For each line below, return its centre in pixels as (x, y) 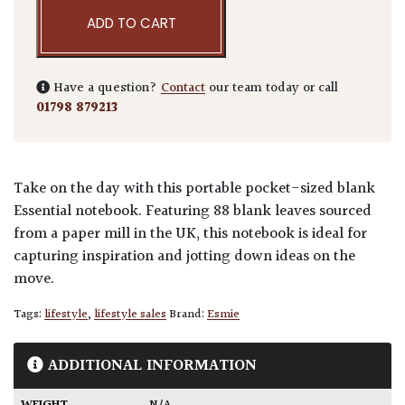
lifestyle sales (130, 315)
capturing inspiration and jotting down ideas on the (184, 257)
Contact (183, 89)
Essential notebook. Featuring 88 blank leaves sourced (193, 212)
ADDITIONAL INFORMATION (150, 366)
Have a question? (105, 89)
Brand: (188, 315)
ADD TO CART (131, 24)
